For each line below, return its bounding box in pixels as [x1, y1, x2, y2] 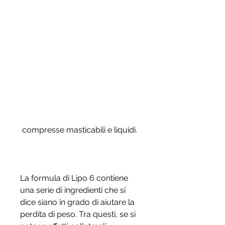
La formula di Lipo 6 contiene [20, 173, 128, 183]
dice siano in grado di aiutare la [20, 197, 135, 207]
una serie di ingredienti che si [20, 185, 126, 195]
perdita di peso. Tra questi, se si [20, 209, 136, 219]
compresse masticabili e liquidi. [22, 125, 137, 135]
